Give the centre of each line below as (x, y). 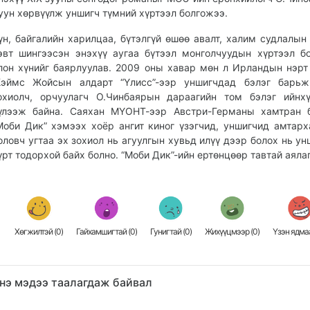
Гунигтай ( (168, 231)
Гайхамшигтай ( (103, 231)
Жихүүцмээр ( (229, 231)
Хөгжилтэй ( (36, 231)
